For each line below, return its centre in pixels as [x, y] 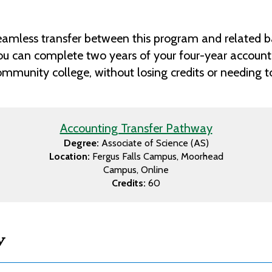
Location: [69, 157]
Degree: [81, 143]
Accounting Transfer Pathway [136, 128]
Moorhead [202, 157]
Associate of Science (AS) [155, 143]
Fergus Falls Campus [134, 157]
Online [155, 170]
